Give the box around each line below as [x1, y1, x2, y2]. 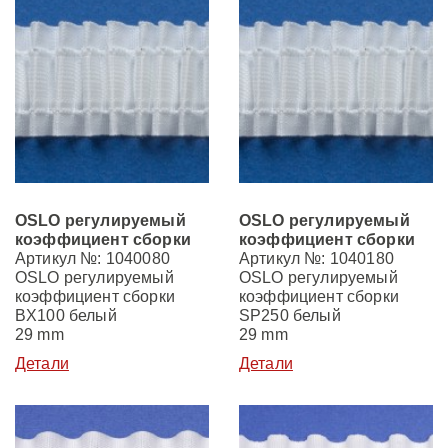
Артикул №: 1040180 [239, 250, 394, 267]
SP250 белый [239, 307, 341, 324]
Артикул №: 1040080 [15, 250, 170, 267]
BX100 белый [15, 307, 117, 324]
